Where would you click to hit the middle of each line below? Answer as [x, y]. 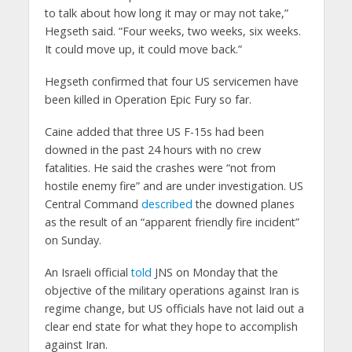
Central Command [93, 203]
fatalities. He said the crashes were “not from [160, 167]
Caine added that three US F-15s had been [154, 131]
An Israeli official [88, 272]
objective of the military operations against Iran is [172, 290]
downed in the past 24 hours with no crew [152, 149]
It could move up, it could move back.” [143, 49]
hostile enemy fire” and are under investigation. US [174, 185]
